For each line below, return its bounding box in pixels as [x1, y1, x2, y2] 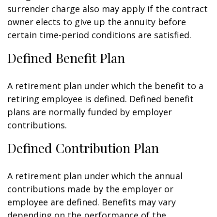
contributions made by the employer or [7, 183, 173, 195]
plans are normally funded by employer [7, 106, 172, 118]
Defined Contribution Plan [7, 139, 159, 156]
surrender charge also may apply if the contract [7, 3, 208, 15]
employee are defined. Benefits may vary [7, 196, 176, 208]
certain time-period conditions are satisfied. [7, 29, 191, 41]
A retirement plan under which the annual [7, 170, 183, 182]
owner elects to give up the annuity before [7, 16, 186, 28]
